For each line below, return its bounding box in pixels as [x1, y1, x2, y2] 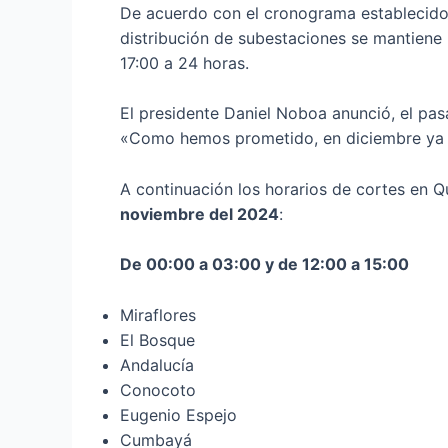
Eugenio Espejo [120, 404, 237, 425]
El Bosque [120, 329, 195, 350]
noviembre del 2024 [120, 203, 279, 224]
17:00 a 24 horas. [120, 52, 249, 73]
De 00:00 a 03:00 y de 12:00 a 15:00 [120, 254, 409, 275]
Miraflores [120, 304, 196, 325]
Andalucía [120, 354, 194, 375]
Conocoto [120, 379, 196, 400]
